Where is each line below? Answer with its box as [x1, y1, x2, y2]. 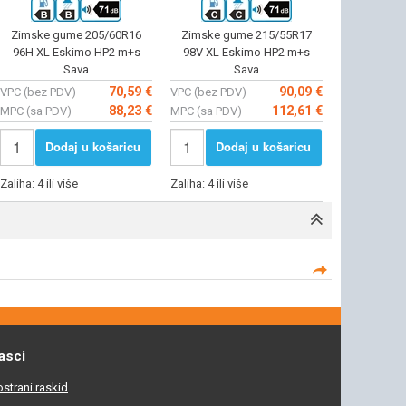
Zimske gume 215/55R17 [181, 28, 312, 43]
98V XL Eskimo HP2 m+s [183, 45, 310, 60]
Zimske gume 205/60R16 [11, 28, 141, 43]
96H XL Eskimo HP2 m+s [12, 45, 140, 60]
